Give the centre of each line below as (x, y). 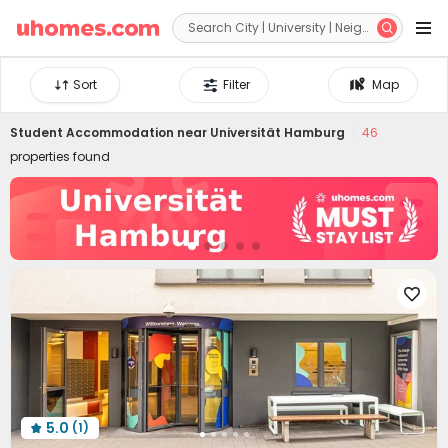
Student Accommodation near (110, 132)
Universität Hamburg (277, 132)
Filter (237, 84)
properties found (60, 156)
